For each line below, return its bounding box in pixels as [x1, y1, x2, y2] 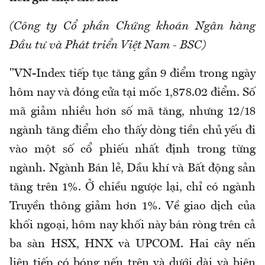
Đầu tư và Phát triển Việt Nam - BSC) [9, 40, 206, 52]
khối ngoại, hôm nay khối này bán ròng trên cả [9, 219, 256, 232]
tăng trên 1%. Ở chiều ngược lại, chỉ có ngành [9, 182, 256, 194]
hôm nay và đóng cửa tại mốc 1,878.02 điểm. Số [9, 87, 256, 99]
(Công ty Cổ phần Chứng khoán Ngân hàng [9, 21, 256, 33]
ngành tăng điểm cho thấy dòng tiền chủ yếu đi [9, 125, 256, 137]
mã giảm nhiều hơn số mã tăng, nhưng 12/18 [9, 106, 256, 118]
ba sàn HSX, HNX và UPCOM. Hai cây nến [9, 238, 256, 251]
